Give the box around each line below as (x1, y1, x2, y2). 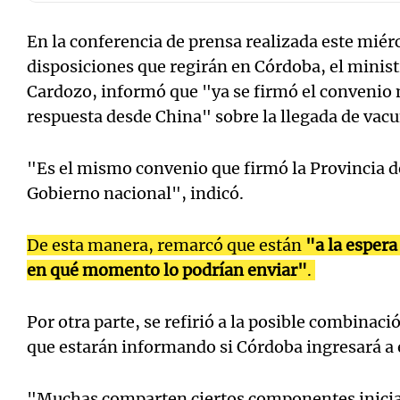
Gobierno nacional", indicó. (27, 183, 247, 204)
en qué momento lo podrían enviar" (27, 260, 307, 281)
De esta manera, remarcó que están (27, 235, 305, 256)
